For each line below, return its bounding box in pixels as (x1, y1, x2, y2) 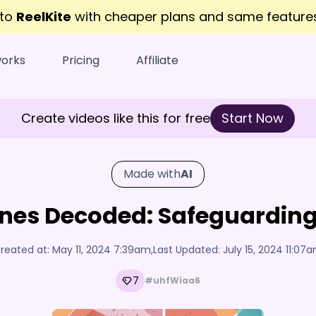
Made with (123, 166, 181, 182)
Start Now (221, 109, 284, 127)
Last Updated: (153, 243, 223, 257)
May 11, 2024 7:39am (52, 243, 151, 257)
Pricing (62, 52, 99, 68)
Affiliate (136, 52, 178, 68)
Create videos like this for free (21, 109, 210, 127)
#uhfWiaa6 (145, 274, 200, 286)
